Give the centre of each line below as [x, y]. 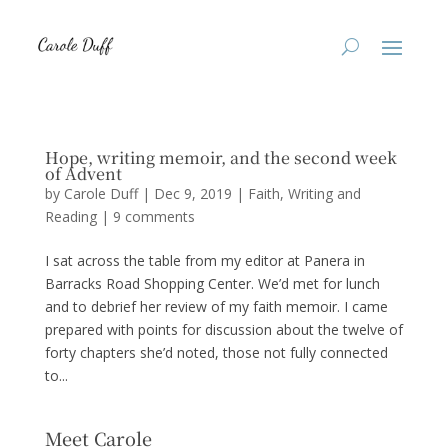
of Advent [83, 173]
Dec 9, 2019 [192, 193]
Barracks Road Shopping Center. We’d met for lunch [212, 283]
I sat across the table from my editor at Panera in [204, 260]
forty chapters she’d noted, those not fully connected [216, 352]
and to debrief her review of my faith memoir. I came [216, 306]
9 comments [153, 216]
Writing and [324, 193]
